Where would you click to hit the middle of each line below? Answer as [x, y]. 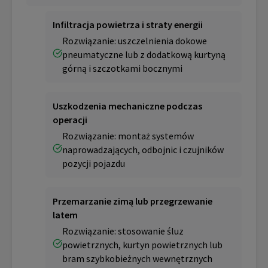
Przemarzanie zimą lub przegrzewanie [133, 201]
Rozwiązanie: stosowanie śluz [123, 231]
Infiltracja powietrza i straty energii [128, 24]
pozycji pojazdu [94, 163]
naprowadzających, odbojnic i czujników [143, 149]
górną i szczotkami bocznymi [122, 68]
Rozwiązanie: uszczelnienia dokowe [135, 40]
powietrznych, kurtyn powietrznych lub [142, 244]
